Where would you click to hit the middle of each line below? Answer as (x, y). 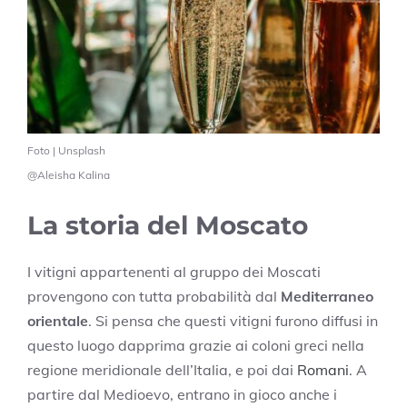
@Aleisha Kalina (69, 175)
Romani (323, 370)
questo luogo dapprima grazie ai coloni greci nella (196, 346)
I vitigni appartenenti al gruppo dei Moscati (174, 272)
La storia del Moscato (168, 226)
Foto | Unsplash (66, 151)
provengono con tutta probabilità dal (154, 297)
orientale (58, 321)
